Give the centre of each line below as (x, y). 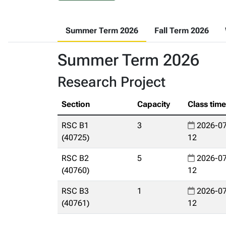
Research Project (111, 82)
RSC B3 (75, 191)
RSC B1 (75, 125)
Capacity (154, 104)
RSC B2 (75, 158)
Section (76, 104)
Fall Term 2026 (182, 31)
